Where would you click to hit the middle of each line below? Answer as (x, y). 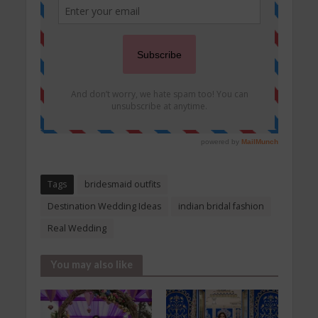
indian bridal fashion (221, 206)
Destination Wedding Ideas (104, 206)
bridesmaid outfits (122, 184)
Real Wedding (77, 228)
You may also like (91, 264)
